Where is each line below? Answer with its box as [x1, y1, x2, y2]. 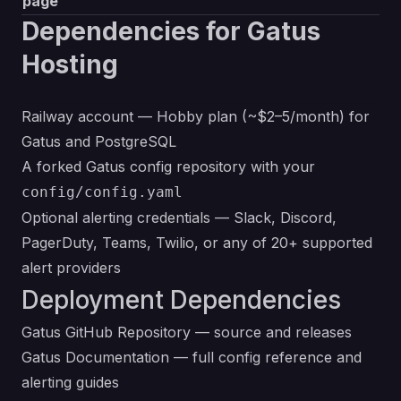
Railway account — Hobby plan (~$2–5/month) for [21, 107, 370, 126]
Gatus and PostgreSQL [21, 132, 176, 151]
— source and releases [191, 323, 352, 342]
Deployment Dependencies [21, 285, 341, 316]
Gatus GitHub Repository [21, 323, 191, 342]
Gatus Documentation [21, 348, 169, 367]
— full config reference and [169, 348, 362, 367]
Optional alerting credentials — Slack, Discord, [21, 209, 337, 227]
